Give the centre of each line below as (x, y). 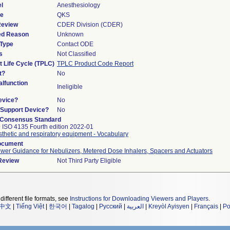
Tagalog (83, 206)
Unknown (70, 34)
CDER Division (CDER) (90, 25)
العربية (135, 206)
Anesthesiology (79, 5)
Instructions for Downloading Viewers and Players (139, 199)
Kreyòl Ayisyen (169, 206)
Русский (111, 206)
